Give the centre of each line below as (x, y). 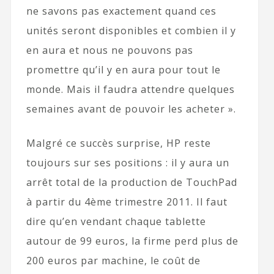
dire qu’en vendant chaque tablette (116, 221)
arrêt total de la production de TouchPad (131, 182)
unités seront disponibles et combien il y (131, 30)
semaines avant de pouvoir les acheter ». (131, 109)
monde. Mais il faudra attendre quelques (130, 89)
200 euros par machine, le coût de (113, 260)
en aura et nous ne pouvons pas (109, 50)
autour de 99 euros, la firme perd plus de (132, 241)
